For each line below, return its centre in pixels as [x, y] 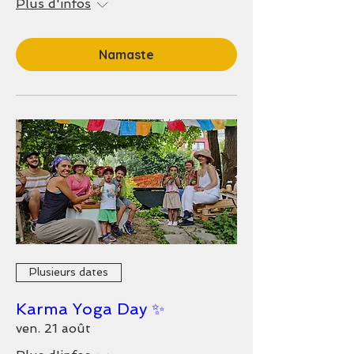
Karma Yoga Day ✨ [90, 309]
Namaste [126, 55]
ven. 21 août [53, 328]
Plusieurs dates [69, 272]
